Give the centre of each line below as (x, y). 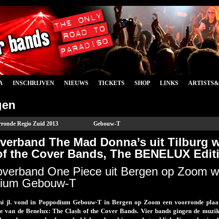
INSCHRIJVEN (33, 83)
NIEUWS (76, 83)
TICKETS (111, 83)
